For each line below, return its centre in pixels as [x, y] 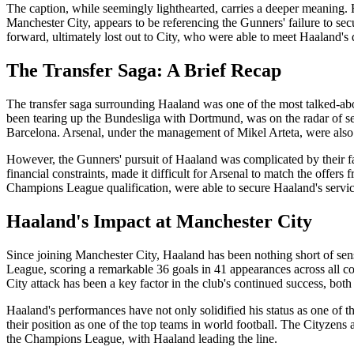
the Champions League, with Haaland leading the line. [142, 339]
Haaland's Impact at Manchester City [159, 222]
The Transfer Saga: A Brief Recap [144, 71]
